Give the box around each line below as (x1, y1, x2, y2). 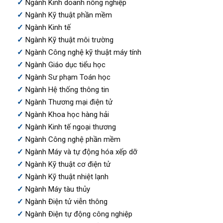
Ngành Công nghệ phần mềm (25, 134, 120, 144)
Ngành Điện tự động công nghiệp (25, 209, 132, 219)
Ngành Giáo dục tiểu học (25, 60, 106, 69)
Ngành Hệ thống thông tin (25, 85, 109, 94)
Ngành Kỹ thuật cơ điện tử (25, 159, 111, 169)
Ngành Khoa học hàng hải (25, 110, 109, 119)
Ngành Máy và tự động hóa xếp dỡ (25, 147, 137, 156)
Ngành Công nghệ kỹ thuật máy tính (25, 47, 141, 57)
